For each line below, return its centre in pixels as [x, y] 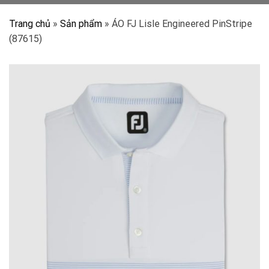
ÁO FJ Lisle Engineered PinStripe [182, 24]
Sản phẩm [81, 24]
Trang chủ [30, 24]
